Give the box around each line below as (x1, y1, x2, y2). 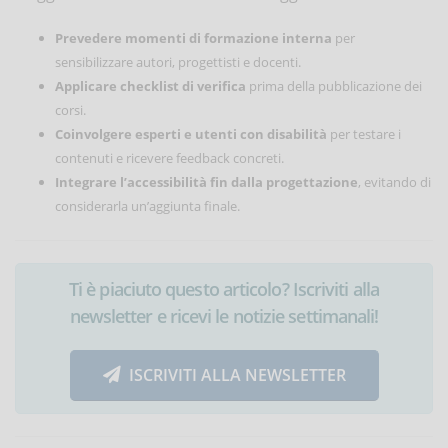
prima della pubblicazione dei (246, 76, 422, 95)
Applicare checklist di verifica (55, 76, 246, 95)
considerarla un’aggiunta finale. (55, 196, 240, 215)
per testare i (327, 124, 401, 143)
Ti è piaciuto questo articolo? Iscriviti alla (68, 276, 380, 301)
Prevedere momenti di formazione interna (55, 28, 332, 47)
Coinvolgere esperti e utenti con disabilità (55, 124, 327, 143)
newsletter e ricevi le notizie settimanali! (69, 303, 379, 328)
